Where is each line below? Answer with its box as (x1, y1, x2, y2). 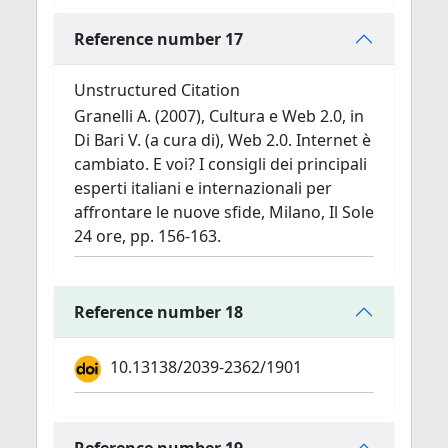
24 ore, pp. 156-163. (74, 225, 221, 247)
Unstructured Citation (74, 79, 240, 101)
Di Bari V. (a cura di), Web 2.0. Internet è (74, 129, 371, 151)
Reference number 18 (74, 300, 243, 323)
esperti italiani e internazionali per (74, 177, 332, 199)
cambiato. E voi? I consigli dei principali (74, 153, 367, 175)
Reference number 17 (74, 27, 243, 50)
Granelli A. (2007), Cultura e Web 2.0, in (74, 105, 364, 127)
